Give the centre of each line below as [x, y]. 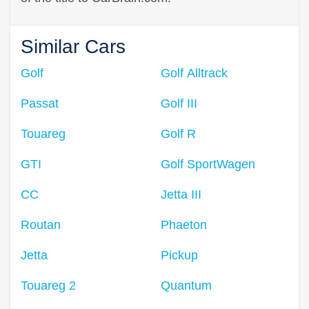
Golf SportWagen [208, 164]
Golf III [179, 103]
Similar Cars [73, 46]
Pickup [179, 255]
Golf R [178, 133]
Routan [41, 225]
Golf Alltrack [194, 73]
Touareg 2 [48, 285]
